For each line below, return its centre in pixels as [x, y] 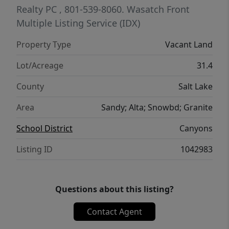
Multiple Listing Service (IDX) [78, 23]
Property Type [44, 44]
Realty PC [38, 9]
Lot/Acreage [40, 65]
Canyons [196, 128]
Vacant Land [189, 44]
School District [44, 128]
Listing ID [35, 149]
